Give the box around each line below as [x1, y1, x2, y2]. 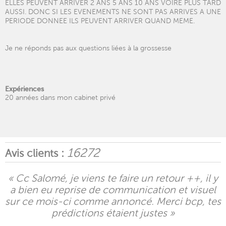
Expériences [5, 85, 44, 93]
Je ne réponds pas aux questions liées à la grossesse [5, 44, 172, 52]
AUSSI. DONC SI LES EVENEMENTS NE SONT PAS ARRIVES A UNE [5, 8, 221, 16]
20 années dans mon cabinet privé [5, 93, 116, 101]
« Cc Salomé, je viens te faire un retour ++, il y [8, 173, 218, 184]
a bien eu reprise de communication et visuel [10, 184, 216, 195]
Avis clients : [5, 147, 67, 159]
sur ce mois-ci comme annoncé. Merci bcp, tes [5, 196, 221, 207]
